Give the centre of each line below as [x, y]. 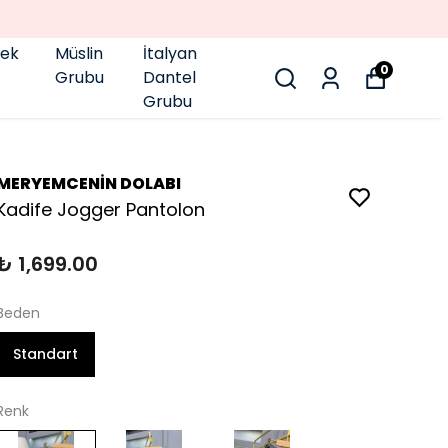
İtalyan [170, 53]
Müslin [78, 53]
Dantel [170, 77]
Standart [45, 354]
